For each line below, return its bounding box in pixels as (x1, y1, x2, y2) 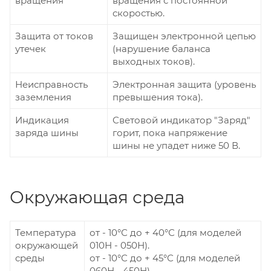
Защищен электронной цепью (113, 30, 256, 42)
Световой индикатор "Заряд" (113, 114, 250, 126)
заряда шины (15, 126, 79, 139)
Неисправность (15, 78, 88, 90)
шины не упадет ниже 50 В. (113, 139, 240, 151)
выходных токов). (113, 55, 195, 67)
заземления (15, 91, 71, 103)
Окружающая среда (10, 186, 184, 207)
